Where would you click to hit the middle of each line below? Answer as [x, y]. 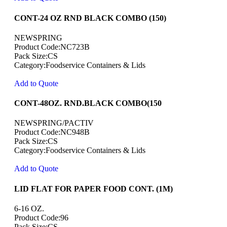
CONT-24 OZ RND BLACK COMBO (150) [90, 18]
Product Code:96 [41, 217]
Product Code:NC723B [52, 47]
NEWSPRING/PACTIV [54, 123]
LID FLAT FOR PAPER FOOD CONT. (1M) [93, 188]
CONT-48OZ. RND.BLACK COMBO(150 [88, 103]
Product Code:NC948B [52, 132]
